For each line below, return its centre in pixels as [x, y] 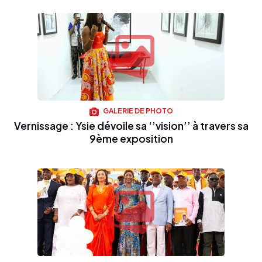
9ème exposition [131, 138]
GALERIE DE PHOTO [137, 111]
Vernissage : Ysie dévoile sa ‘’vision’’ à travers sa [131, 125]
